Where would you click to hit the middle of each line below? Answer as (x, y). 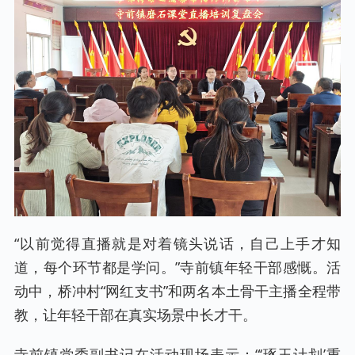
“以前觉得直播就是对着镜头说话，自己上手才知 (177, 243)
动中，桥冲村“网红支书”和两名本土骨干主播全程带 (177, 291)
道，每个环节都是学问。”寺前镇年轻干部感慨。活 (177, 267)
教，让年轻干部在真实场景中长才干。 (136, 315)
